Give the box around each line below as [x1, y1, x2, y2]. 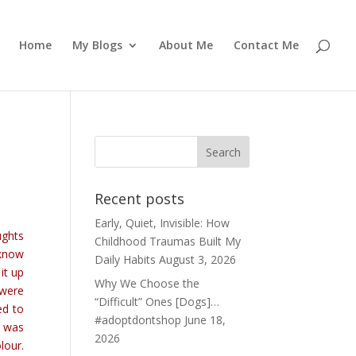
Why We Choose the [95, 276, 200, 291]
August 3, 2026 [159, 252, 237, 267]
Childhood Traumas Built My [95, 234, 242, 249]
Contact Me [234, 37, 299, 52]
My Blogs [72, 37, 122, 52]
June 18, [184, 312, 226, 327]
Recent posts [95, 189, 185, 208]
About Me [159, 37, 213, 52]
